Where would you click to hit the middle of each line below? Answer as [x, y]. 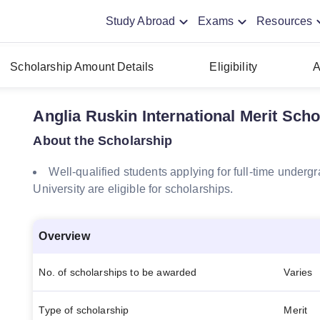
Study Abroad [140, 21]
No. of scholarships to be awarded [118, 272]
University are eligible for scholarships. [133, 189]
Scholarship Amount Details [82, 66]
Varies [298, 272]
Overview [64, 236]
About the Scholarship [103, 141]
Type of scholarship [84, 310]
